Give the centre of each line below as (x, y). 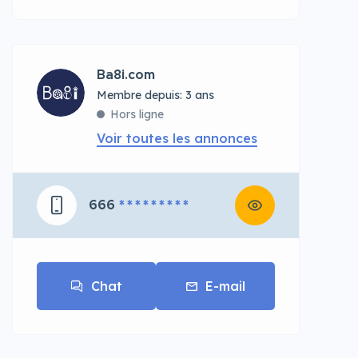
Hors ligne (137, 114)
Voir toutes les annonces (177, 138)
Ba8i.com (126, 75)
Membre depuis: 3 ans (155, 95)
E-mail (225, 286)
